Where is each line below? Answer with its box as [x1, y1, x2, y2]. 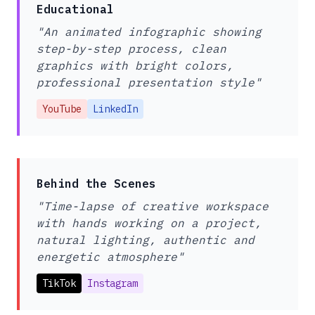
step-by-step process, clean [37, 41, 226, 56]
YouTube [42, 103, 82, 116]
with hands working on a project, [37, 216, 262, 231]
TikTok [42, 277, 76, 290]
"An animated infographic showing [37, 25, 262, 39]
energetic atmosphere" [37, 250, 184, 264]
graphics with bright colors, [37, 58, 233, 73]
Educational [37, 2, 114, 17]
